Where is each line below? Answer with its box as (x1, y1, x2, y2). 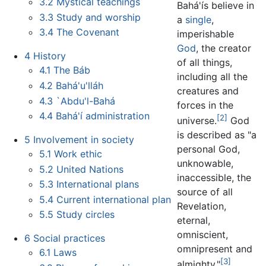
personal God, (177, 142, 240, 155)
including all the (177, 70, 248, 83)
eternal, (177, 214, 211, 226)
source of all (177, 185, 233, 198)
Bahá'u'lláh (56, 79, 104, 91)
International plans (56, 178, 140, 191)
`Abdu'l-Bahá (56, 94, 116, 107)
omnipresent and (177, 242, 253, 255)
